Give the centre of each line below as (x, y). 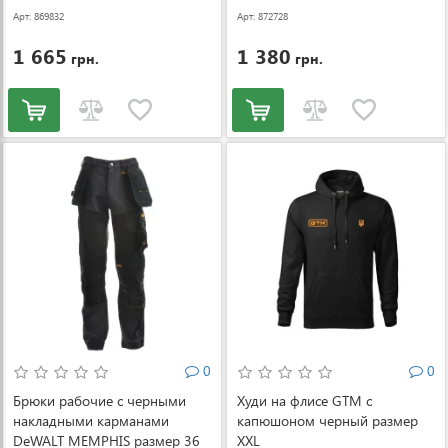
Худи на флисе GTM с (304, 400)
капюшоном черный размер (327, 420)
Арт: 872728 (262, 16)
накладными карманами (91, 420)
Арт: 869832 (38, 16)
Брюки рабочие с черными (99, 400)
